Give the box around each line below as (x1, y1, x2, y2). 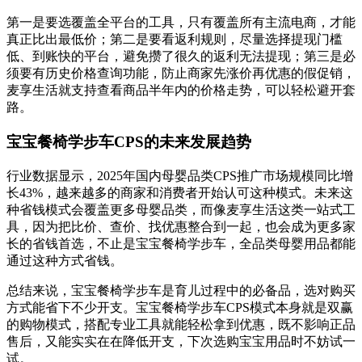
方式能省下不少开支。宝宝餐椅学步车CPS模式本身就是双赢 (6, 300, 353, 314)
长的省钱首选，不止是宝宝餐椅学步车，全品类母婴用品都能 (6, 236, 356, 250)
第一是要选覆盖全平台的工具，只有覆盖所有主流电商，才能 (6, 15, 356, 30)
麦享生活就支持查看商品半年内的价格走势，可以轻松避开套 (6, 83, 356, 98)
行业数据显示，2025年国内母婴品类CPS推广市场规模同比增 (6, 168, 353, 183)
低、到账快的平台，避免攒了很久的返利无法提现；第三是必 (6, 49, 356, 64)
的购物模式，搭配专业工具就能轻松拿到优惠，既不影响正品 (6, 317, 356, 331)
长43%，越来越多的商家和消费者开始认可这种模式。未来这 (6, 185, 353, 200)
